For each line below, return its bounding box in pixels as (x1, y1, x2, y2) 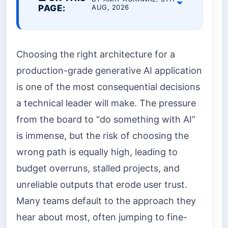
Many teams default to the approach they (16, 195, 196, 206)
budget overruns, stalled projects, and (16, 162, 180, 174)
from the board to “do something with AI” (16, 113, 195, 125)
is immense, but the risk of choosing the (16, 130, 189, 141)
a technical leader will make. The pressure (16, 97, 196, 108)
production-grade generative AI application (16, 65, 202, 76)
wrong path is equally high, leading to (16, 146, 178, 157)
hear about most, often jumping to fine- (16, 211, 187, 222)
